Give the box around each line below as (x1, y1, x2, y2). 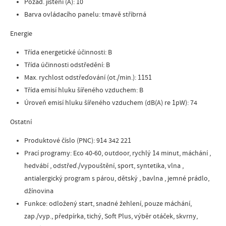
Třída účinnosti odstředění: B (24, 61, 110, 69)
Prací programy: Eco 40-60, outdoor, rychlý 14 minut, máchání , (24, 149, 211, 157)
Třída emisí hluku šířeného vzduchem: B (24, 86, 143, 94)
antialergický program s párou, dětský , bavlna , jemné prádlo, (24, 174, 209, 183)
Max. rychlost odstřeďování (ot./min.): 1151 (24, 73, 152, 82)
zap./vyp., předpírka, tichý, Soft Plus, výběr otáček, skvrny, (24, 212, 198, 220)
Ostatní (10, 118, 32, 126)
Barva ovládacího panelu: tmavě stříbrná (24, 10, 146, 19)
